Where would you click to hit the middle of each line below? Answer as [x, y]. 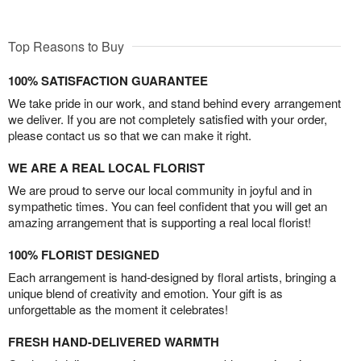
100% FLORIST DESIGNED [84, 255]
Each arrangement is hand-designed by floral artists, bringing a [172, 277]
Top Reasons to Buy [66, 47]
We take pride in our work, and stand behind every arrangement [174, 103]
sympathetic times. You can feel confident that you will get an [168, 206]
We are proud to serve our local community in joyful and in [160, 190]
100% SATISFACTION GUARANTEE [108, 81]
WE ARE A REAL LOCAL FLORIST [106, 168]
